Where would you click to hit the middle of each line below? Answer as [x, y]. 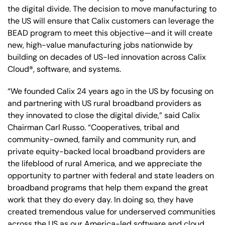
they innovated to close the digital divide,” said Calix [104, 115]
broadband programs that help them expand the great [108, 187]
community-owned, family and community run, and [102, 139]
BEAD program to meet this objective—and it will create [110, 33]
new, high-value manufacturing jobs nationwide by [100, 45]
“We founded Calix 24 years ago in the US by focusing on [110, 91]
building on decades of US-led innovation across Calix [107, 57]
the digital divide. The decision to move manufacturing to [112, 9]
